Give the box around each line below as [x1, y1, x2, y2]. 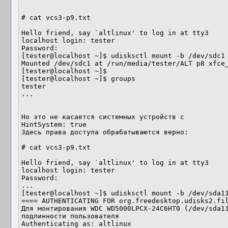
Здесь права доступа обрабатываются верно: [21, 128, 188, 136]
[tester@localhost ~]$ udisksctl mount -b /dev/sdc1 [21, 52, 225, 60]
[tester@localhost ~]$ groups [21, 75, 135, 82]
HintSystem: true [21, 121, 87, 128]
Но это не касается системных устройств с [21, 113, 184, 121]
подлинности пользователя [21, 212, 119, 220]
